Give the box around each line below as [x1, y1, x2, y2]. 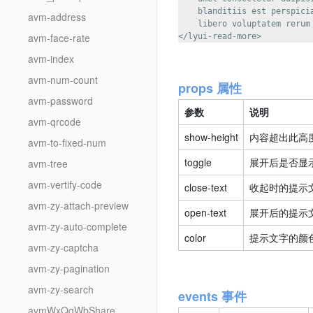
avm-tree [28, 156, 68, 170]
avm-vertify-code [28, 177, 102, 191]
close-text [184, 180, 227, 194]
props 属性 [178, 79, 242, 97]
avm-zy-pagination [28, 261, 110, 275]
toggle [184, 155, 212, 169]
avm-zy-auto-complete [28, 219, 127, 233]
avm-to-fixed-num [28, 136, 106, 150]
